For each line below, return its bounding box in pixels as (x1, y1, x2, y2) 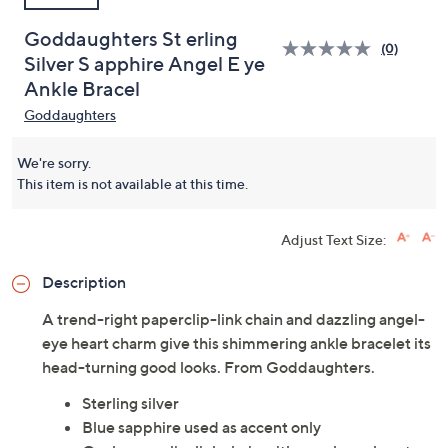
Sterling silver (82, 399, 179, 419)
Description (42, 278, 126, 298)
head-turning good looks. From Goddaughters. (42, 363, 375, 383)
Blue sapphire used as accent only (82, 423, 321, 443)
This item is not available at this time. (17, 181, 248, 198)
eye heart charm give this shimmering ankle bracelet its (42, 339, 431, 359)
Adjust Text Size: (281, 237, 386, 254)
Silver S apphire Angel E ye (24, 58, 265, 82)
